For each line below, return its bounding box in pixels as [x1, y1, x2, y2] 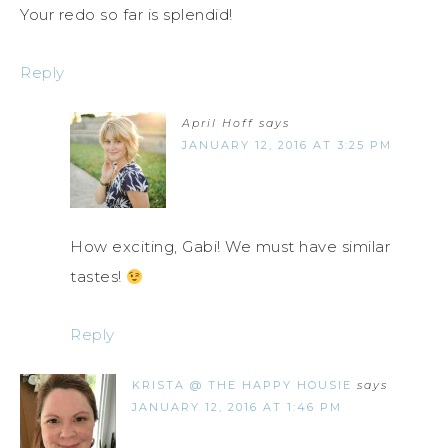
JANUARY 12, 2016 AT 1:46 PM [132, 400, 342, 415]
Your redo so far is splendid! [20, 5, 233, 25]
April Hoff [182, 116, 254, 131]
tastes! [70, 267, 126, 287]
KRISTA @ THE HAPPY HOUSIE [132, 378, 352, 393]
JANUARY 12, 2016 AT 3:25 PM [182, 138, 392, 153]
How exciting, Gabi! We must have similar [70, 237, 390, 257]
